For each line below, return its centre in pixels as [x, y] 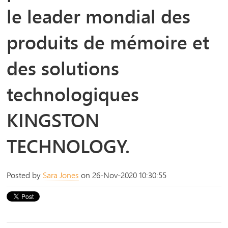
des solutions [63, 68]
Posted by [25, 175]
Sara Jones [61, 175]
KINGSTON [53, 120]
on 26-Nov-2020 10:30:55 [123, 175]
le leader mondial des [99, 16]
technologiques [73, 94]
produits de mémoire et [108, 42]
